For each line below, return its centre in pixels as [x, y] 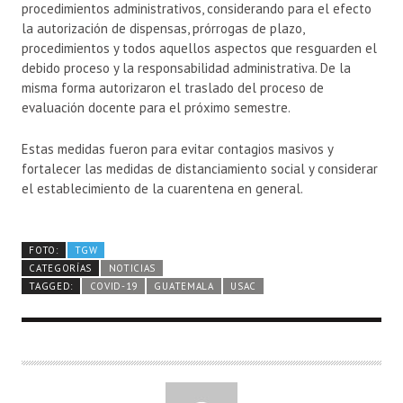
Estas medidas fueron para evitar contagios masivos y [177, 148]
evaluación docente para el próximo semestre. [156, 107]
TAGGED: [51, 286]
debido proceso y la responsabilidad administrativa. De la [186, 67]
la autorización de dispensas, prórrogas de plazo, [163, 28]
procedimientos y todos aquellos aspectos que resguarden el [199, 48]
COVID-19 [114, 286]
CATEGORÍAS [61, 268]
